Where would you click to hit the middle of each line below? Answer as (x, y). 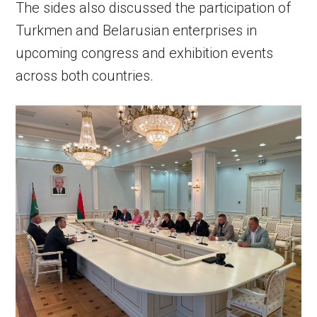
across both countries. (85, 76)
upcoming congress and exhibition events (145, 53)
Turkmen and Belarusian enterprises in (137, 31)
